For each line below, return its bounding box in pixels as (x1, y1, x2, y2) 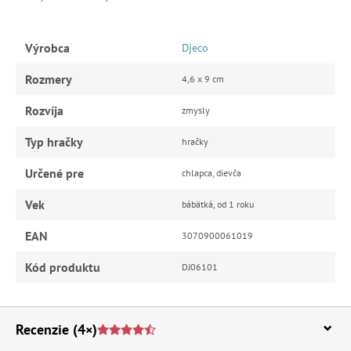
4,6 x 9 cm (182, 72, 224, 85)
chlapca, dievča (182, 166, 241, 179)
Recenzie (16, 320, 69, 338)
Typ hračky (25, 133, 83, 150)
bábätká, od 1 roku (182, 197, 254, 210)
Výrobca (25, 39, 70, 56)
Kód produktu (25, 259, 100, 275)
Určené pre (25, 165, 84, 181)
